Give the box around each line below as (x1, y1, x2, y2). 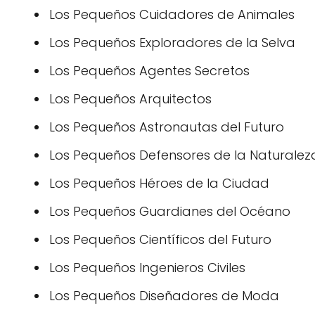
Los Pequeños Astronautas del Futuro (49, 118, 284, 136)
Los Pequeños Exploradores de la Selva (49, 34, 295, 51)
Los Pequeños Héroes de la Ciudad (49, 174, 269, 192)
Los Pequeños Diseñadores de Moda (49, 287, 279, 304)
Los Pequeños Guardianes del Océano (49, 202, 290, 220)
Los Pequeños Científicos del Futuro (49, 231, 271, 248)
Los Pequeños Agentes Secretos (49, 62, 250, 79)
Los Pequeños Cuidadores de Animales (49, 6, 295, 23)
